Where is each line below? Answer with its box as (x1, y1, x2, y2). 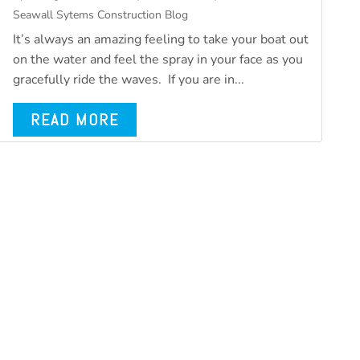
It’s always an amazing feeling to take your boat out (13, 31, 309, 48)
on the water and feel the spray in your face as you (13, 51, 304, 68)
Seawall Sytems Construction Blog (13, 7, 189, 22)
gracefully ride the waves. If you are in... (13, 71, 245, 88)
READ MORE (31, 109, 120, 130)
